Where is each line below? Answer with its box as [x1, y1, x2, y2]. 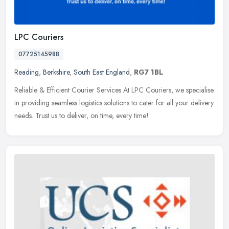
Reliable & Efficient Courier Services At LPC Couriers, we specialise [14, 84, 214, 95]
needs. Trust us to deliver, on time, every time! [14, 110, 149, 121]
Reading [14, 66, 39, 77]
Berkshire [43, 66, 70, 77]
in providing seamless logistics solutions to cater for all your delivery [14, 97, 214, 108]
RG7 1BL [134, 66, 163, 77]
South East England [74, 66, 130, 77]
